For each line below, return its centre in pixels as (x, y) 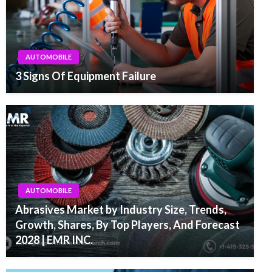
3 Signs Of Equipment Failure (86, 76)
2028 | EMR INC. (54, 240)
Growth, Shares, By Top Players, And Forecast (127, 225)
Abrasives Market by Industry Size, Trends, (121, 210)
